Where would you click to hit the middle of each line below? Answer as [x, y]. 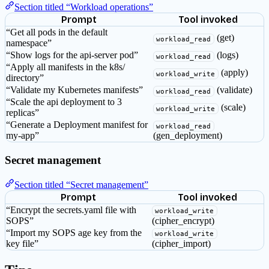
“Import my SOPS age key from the [74, 232]
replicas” [23, 113]
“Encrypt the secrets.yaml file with [71, 210]
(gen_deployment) [188, 136]
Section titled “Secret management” [81, 184]
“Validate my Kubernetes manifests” [74, 90]
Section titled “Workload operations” [84, 7]
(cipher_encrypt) [183, 220]
